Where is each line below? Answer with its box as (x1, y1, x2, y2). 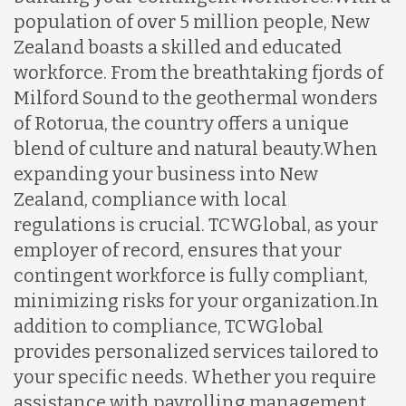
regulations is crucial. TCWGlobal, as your (14, 213, 378, 236)
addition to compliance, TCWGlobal (14, 314, 324, 337)
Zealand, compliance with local (14, 188, 287, 210)
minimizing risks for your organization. (14, 289, 360, 312)
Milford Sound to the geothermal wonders (14, 86, 378, 109)
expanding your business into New (14, 162, 318, 185)
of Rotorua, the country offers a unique (14, 111, 349, 134)
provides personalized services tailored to (14, 340, 379, 362)
